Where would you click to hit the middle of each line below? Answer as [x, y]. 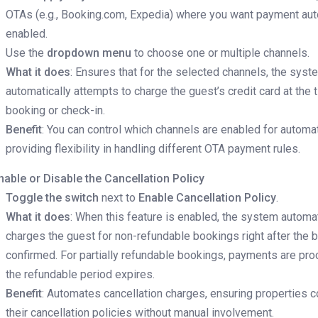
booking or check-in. [56, 111]
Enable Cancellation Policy [208, 198]
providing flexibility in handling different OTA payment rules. [153, 149]
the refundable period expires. [81, 275]
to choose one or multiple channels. [221, 53]
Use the [27, 53]
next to [119, 198]
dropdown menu [89, 53]
